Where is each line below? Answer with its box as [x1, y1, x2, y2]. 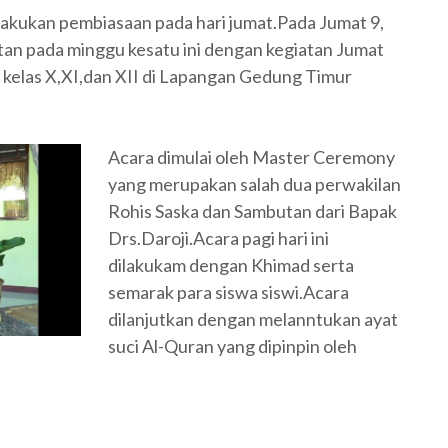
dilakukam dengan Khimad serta [108, 254, 357, 276]
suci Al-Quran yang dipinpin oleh [108, 335, 357, 357]
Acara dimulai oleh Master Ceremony [108, 146, 395, 168]
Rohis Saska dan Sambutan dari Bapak [108, 200, 397, 222]
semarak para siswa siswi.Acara [108, 281, 349, 303]
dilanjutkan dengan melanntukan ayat [108, 308, 398, 330]
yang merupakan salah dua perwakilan [108, 173, 401, 195]
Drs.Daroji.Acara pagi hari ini [108, 227, 332, 249]
